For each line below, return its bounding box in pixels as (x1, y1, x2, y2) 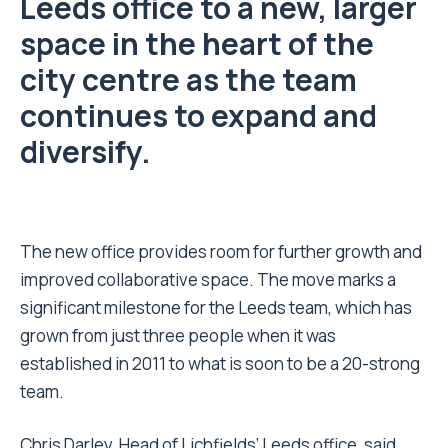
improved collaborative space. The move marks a (20, 268, 396, 292)
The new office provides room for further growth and (20, 240, 422, 264)
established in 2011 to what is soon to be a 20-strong (20, 352, 420, 376)
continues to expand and (20, 95, 377, 137)
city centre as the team (20, 59, 357, 101)
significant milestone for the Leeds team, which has (20, 296, 412, 320)
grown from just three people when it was (20, 324, 336, 348)
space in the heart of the (20, 23, 374, 65)
